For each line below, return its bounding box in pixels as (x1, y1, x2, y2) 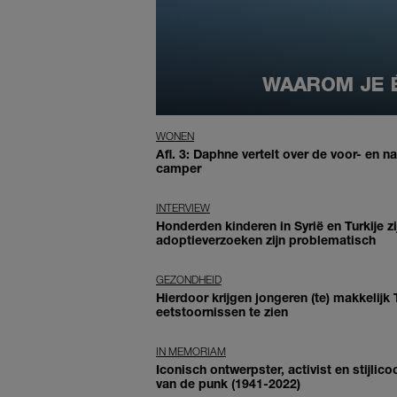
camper (156, 160, 201, 175)
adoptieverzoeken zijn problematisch (156, 231, 376, 247)
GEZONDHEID (156, 272, 222, 286)
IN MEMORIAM (156, 344, 226, 358)
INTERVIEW (156, 200, 210, 214)
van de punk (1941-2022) (156, 375, 300, 391)
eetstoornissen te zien (156, 303, 288, 319)
